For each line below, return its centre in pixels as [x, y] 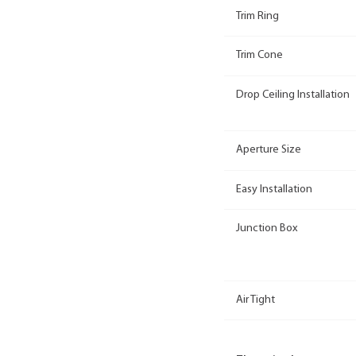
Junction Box [267, 229]
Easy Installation [274, 189]
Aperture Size [269, 150]
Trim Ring [257, 16]
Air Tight [255, 300]
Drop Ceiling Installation [293, 95]
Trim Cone [259, 56]
